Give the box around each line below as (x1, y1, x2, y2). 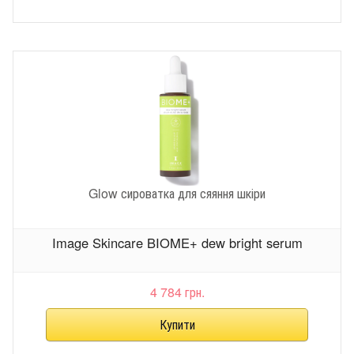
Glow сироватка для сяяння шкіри (88, 183, 265, 202)
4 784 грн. (149, 282, 205, 301)
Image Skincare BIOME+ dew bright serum (51, 233, 303, 253)
